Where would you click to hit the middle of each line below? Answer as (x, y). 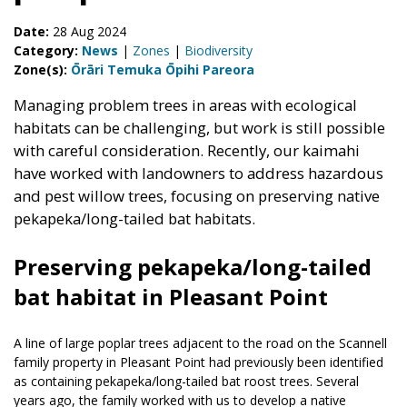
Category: (48, 50)
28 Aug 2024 (89, 31)
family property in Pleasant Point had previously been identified (199, 362)
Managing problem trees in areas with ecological (185, 105)
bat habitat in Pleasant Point (171, 297)
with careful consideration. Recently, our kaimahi (187, 151)
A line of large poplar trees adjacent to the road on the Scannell (200, 343)
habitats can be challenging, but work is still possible (199, 128)
